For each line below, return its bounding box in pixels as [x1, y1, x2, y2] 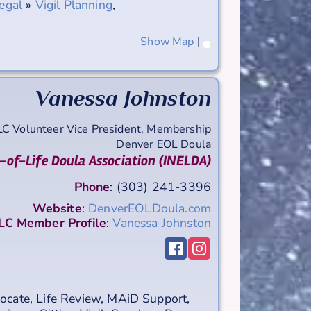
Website [32, 199, 82, 217]
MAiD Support [107, 289, 187, 307]
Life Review [36, 289, 101, 307]
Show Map [140, 33, 194, 49]
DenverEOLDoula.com [88, 199, 211, 217]
